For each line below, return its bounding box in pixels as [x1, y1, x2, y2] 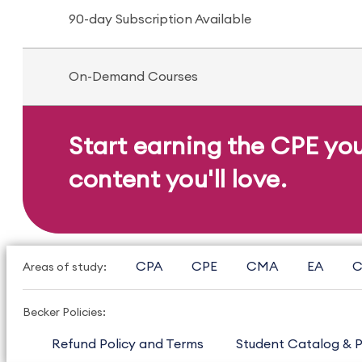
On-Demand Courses [69, 70, 198, 83]
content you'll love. [69, 167, 288, 192]
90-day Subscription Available [69, 13, 251, 26]
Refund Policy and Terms [52, 338, 204, 351]
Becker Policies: [23, 307, 106, 318]
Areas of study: [23, 262, 107, 273]
